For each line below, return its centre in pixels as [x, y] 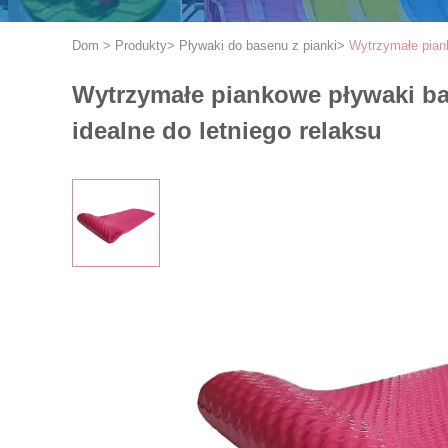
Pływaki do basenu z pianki [258, 45]
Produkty [141, 45]
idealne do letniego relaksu [227, 130]
